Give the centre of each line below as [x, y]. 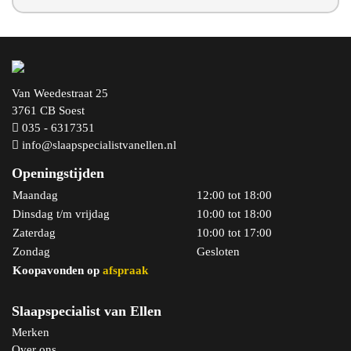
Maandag [35, 195]
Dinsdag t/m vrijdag [61, 213]
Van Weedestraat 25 [60, 93]
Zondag [31, 251]
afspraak [125, 270]
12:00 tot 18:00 [234, 195]
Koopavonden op [58, 270]
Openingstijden [58, 173]
